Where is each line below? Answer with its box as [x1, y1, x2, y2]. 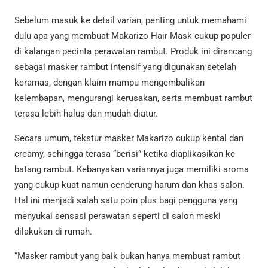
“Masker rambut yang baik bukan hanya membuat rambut [14, 250, 240, 261]
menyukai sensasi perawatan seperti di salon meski [14, 210, 221, 221]
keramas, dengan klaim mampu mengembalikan [14, 77, 205, 88]
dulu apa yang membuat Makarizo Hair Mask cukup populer [14, 30, 251, 41]
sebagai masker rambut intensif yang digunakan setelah [14, 61, 236, 72]
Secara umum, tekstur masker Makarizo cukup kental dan [14, 132, 243, 144]
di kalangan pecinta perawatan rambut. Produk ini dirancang [14, 45, 252, 57]
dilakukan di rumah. [14, 226, 92, 237]
